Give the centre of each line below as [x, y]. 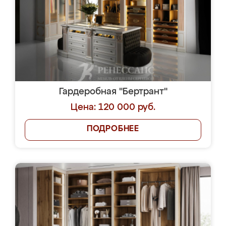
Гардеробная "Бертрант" [113, 92]
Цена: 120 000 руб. [113, 107]
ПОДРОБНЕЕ [113, 129]
